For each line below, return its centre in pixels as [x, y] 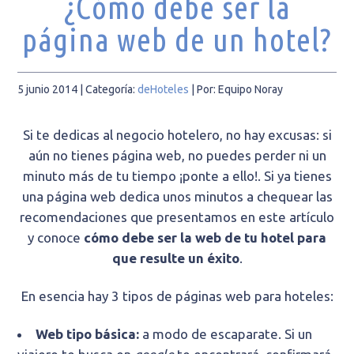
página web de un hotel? [177, 40]
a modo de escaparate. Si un [226, 334]
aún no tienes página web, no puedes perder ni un [177, 156]
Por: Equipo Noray [240, 90]
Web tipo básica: [88, 334]
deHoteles [164, 90]
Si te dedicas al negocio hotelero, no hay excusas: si [177, 135]
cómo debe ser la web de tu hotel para [205, 238]
